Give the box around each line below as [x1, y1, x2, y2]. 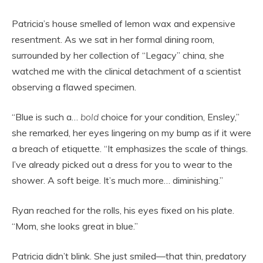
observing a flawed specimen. [12, 81, 136, 93]
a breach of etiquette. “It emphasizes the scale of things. [12, 143, 248, 155]
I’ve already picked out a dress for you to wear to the [12, 159, 232, 171]
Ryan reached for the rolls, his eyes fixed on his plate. [12, 204, 234, 217]
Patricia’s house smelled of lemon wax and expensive [12, 18, 235, 30]
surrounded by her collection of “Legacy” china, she [12, 49, 224, 62]
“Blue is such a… [12, 111, 80, 123]
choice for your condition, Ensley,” [99, 111, 240, 123]
